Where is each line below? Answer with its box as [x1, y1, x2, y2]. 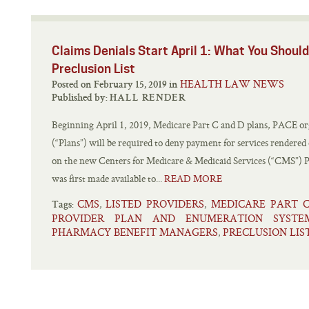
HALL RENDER [110, 93, 186, 103]
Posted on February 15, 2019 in [169, 80, 180, 90]
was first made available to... [52, 172, 164, 186]
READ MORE [164, 172, 222, 186]
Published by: [52, 93, 110, 103]
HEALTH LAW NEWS [180, 77, 284, 91]
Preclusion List [52, 61, 135, 76]
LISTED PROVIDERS [106, 197, 204, 211]
